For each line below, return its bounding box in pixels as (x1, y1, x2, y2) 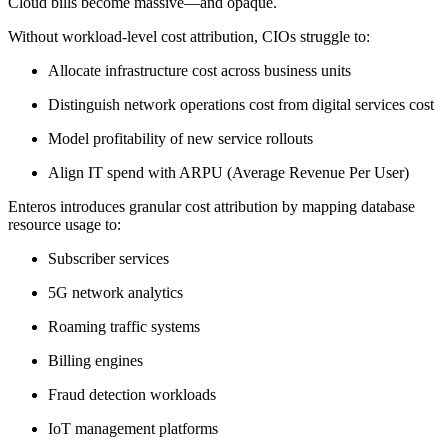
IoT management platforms (48, 419, 218, 437)
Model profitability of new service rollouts (48, 129, 313, 147)
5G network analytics (48, 283, 183, 301)
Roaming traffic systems (48, 317, 200, 335)
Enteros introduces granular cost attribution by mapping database (8, 197, 415, 215)
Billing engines (48, 351, 143, 369)
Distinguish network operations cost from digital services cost (48, 95, 434, 113)
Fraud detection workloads (48, 385, 216, 403)
